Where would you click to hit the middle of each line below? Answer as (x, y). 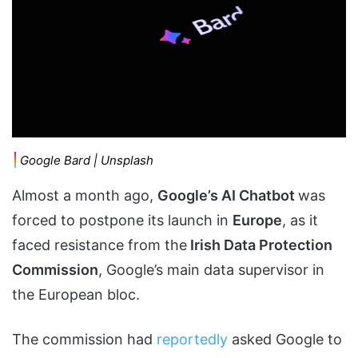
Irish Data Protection (260, 245)
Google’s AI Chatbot (228, 195)
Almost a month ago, (85, 195)
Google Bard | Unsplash (87, 160)
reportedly (194, 339)
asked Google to (287, 339)
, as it (300, 220)
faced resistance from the (99, 245)
